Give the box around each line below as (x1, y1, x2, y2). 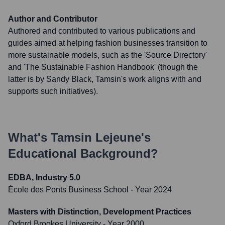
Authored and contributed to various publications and (8, 27, 195, 35)
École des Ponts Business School (8, 185, 129, 194)
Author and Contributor (8, 15, 97, 23)
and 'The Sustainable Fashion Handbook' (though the (8, 63, 198, 71)
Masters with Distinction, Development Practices (8, 207, 191, 216)
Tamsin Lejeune (51, 131, 141, 144)
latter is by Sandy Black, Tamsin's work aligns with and (8, 75, 201, 83)
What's (8, 131, 51, 144)
